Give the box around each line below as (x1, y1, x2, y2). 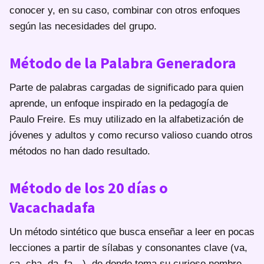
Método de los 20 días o (9, 177, 168, 197)
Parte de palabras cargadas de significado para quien (9, 81, 243, 93)
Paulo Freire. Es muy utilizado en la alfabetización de (9, 113, 243, 125)
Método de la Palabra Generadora (9, 52, 236, 72)
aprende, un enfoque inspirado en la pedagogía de (9, 97, 228, 109)
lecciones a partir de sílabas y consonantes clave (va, (9, 242, 247, 253)
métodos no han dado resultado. (9, 145, 150, 157)
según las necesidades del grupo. (9, 20, 157, 32)
